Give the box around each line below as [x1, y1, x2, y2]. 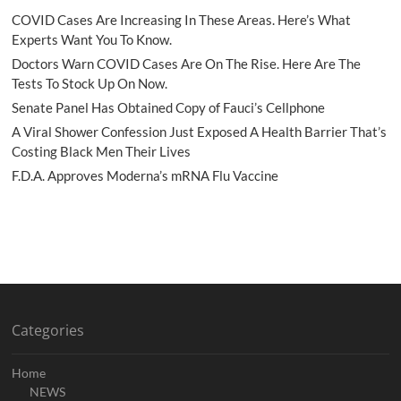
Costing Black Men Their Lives [12, 143, 192, 159]
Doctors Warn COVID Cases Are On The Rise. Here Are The [12, 55, 362, 72]
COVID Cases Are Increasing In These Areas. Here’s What [12, 12, 352, 28]
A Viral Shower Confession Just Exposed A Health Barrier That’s [12, 124, 388, 140]
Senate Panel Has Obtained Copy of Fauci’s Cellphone [12, 99, 326, 115]
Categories [12, 320, 85, 340]
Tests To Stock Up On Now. [12, 75, 168, 91]
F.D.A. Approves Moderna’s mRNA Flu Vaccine [12, 167, 279, 183]
